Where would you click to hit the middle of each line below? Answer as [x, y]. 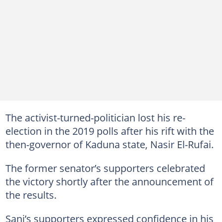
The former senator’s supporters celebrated [105, 168]
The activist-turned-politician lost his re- [95, 117]
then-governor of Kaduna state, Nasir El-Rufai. [109, 144]
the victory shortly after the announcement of [109, 181]
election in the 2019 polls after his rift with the [110, 131]
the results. [31, 195]
